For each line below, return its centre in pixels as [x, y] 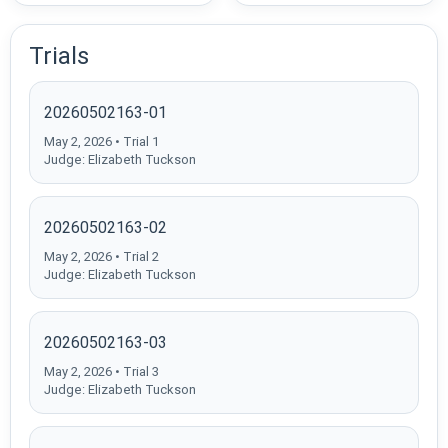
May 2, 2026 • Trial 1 [101, 141]
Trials [59, 55]
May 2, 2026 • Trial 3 [101, 371]
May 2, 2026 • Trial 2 [101, 256]
